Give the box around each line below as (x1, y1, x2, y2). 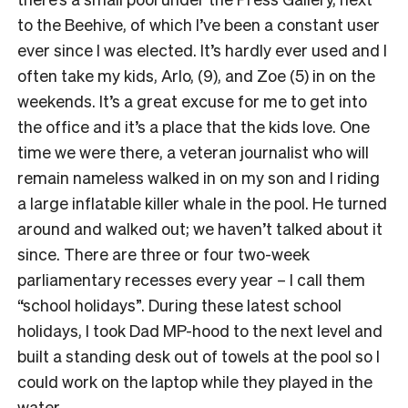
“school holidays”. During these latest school (17, 293, 342, 315)
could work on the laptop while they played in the (17, 370, 372, 392)
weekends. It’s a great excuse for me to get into (17, 89, 367, 111)
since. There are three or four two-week (17, 242, 310, 264)
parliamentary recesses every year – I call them (17, 268, 365, 290)
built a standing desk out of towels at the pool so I (17, 344, 380, 366)
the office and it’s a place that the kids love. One (17, 115, 370, 137)
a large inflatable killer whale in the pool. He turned (17, 191, 387, 213)
